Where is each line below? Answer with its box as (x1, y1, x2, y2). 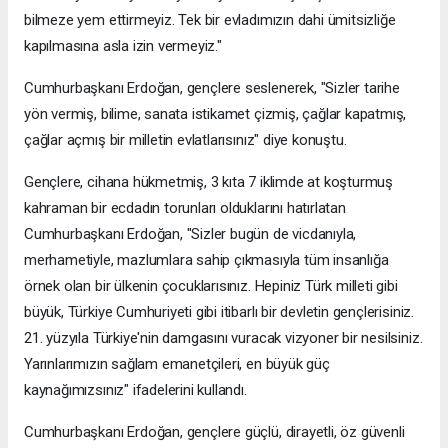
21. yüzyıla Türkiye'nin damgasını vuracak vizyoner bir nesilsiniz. (24, 328, 423, 347)
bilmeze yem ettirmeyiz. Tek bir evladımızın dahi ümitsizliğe (24, 10, 396, 29)
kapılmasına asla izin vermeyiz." (24, 36, 222, 55)
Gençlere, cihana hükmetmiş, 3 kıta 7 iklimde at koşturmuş (24, 172, 394, 191)
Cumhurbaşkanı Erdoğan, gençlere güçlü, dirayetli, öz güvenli (24, 422, 405, 441)
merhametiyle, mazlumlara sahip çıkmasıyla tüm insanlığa (24, 250, 389, 269)
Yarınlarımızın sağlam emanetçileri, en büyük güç (24, 354, 330, 373)
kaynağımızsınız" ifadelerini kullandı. (24, 380, 247, 399)
